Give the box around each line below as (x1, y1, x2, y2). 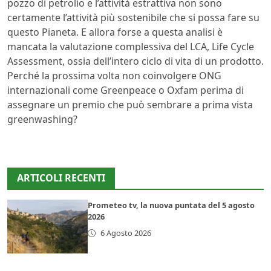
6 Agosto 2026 (100, 227, 151, 239)
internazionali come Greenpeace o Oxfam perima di (7, 83, 244, 97)
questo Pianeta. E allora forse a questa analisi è (7, 25, 223, 39)
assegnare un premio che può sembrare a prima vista (7, 98, 253, 112)
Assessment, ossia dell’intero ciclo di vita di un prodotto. (7, 54, 264, 68)
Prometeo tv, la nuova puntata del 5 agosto (88, 200, 255, 211)
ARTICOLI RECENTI (17, 171, 105, 185)
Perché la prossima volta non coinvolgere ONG (7, 69, 221, 83)
